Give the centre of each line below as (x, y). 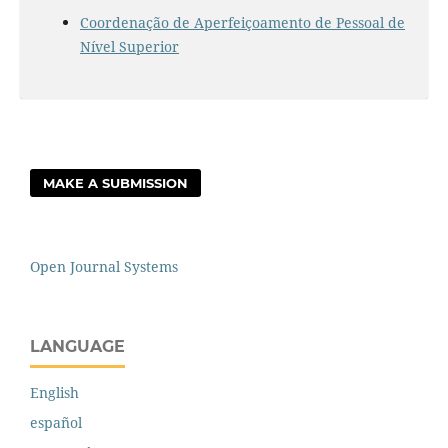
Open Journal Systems (104, 267)
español (56, 423)
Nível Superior (129, 47)
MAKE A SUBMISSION (116, 183)
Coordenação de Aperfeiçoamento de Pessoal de (242, 23)
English (54, 393)
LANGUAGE (77, 347)
